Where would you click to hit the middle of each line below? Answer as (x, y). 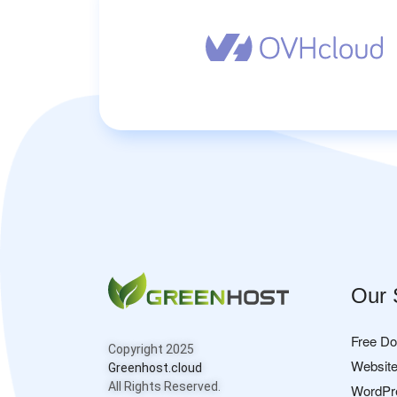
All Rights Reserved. (164, 386)
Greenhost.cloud (155, 367)
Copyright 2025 (151, 349)
